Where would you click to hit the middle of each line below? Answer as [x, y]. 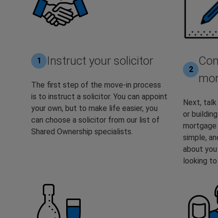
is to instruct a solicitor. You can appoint [99, 96]
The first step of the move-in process [96, 85]
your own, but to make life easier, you [94, 108]
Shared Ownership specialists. [83, 131]
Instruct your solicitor [100, 61]
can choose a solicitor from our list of [95, 120]
